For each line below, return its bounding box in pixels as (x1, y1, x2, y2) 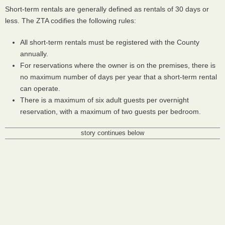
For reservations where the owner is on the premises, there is (20, 61, 215, 69)
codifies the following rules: (49, 17, 136, 25)
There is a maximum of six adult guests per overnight (20, 96, 189, 104)
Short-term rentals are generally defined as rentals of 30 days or (5, 5, 209, 13)
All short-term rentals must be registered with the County (20, 38, 199, 46)
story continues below (81, 130, 144, 137)
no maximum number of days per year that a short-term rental (20, 73, 217, 81)
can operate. (20, 84, 60, 92)
